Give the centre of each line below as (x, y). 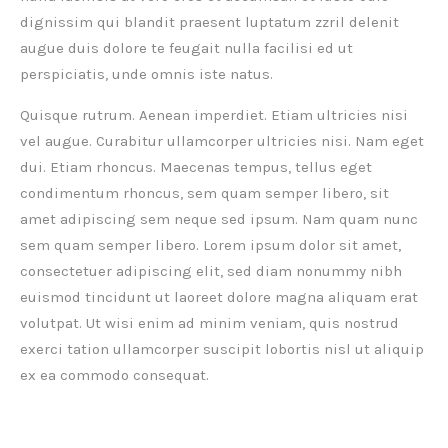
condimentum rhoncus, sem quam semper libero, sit (204, 193)
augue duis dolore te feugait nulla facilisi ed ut (186, 48)
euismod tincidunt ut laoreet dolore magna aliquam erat (219, 297)
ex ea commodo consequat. (114, 375)
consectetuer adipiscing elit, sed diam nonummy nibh (211, 271)
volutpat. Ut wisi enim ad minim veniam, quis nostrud (209, 323)
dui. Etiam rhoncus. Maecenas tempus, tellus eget (196, 167)
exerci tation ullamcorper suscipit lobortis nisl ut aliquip (222, 349)
